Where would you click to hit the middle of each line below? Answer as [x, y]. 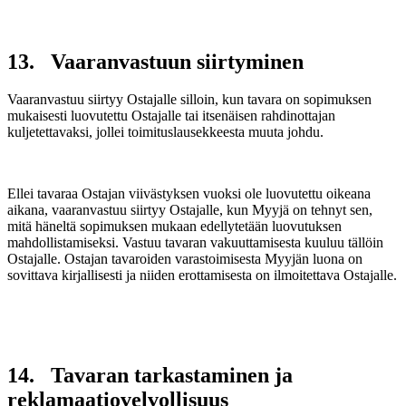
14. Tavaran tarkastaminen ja [150, 376]
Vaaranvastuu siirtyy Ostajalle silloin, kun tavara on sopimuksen [189, 100]
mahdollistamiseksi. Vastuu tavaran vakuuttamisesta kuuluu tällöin [195, 243]
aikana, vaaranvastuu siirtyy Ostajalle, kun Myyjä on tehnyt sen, [190, 210]
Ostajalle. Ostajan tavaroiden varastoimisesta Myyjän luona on [185, 259]
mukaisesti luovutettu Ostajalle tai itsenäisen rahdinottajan [171, 116]
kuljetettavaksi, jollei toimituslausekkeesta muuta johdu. [165, 132]
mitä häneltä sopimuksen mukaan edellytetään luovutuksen [174, 227]
